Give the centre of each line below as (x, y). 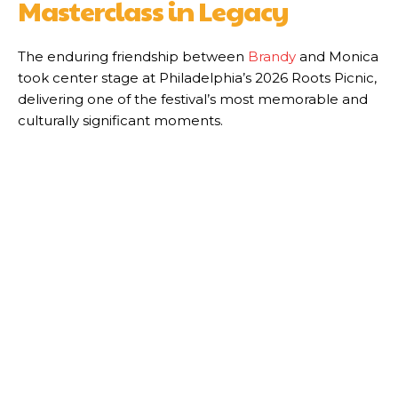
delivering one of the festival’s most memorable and (193, 99)
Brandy (272, 57)
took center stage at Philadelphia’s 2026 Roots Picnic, (197, 78)
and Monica (337, 57)
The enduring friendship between (133, 57)
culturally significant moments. (120, 121)
